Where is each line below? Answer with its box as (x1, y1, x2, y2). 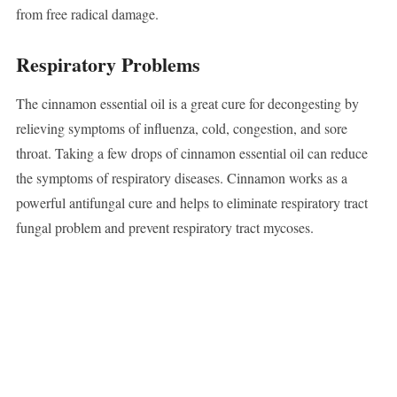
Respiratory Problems (15, 50, 200, 80)
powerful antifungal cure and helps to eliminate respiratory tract (15, 193, 368, 213)
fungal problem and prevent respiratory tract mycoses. (15, 218, 314, 237)
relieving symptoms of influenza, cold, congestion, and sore (15, 119, 347, 138)
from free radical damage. (15, 4, 159, 24)
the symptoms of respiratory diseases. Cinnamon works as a (15, 168, 347, 188)
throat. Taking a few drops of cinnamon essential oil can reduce (15, 144, 368, 163)
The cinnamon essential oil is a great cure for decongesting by (15, 94, 359, 113)
